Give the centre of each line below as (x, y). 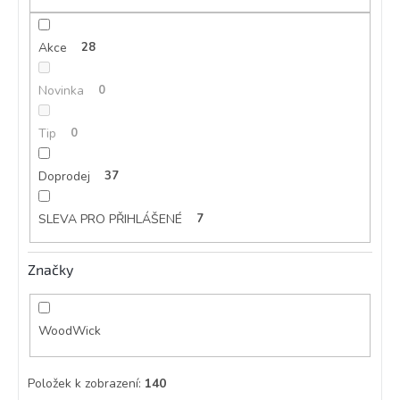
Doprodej (64, 177)
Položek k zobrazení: (86, 383)
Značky (50, 269)
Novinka (61, 91)
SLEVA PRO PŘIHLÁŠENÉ (110, 220)
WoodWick (71, 331)
